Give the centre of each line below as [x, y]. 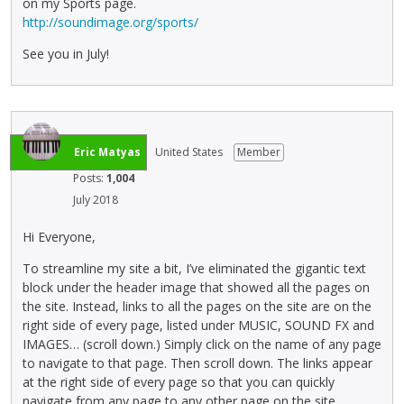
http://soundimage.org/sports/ [110, 22]
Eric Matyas [107, 152]
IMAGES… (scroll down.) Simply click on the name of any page [202, 344]
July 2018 [96, 200]
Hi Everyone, [59, 236]
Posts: [90, 178]
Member [259, 152]
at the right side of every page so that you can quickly [179, 381]
